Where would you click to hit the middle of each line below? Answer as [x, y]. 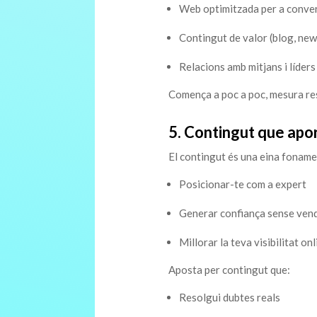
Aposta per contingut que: [229, 270]
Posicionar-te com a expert [242, 184]
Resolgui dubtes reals [229, 298]
